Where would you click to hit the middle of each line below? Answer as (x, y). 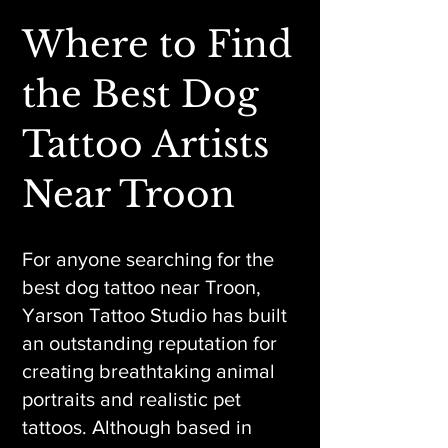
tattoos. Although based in (137, 427)
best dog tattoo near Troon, (141, 287)
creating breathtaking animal (148, 371)
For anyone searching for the (148, 259)
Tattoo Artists (145, 144)
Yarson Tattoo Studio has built (154, 315)
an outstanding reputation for (149, 343)
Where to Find (157, 44)
